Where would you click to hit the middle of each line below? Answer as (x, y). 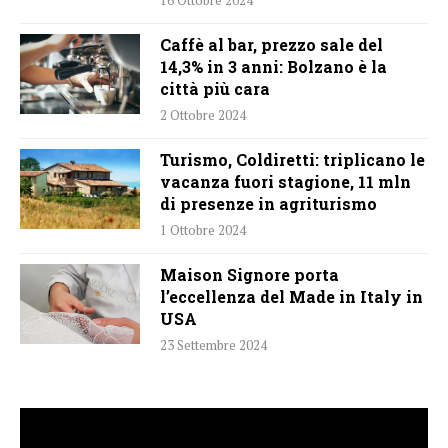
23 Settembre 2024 (213, 344)
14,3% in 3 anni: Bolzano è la (273, 66)
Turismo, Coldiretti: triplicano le (292, 159)
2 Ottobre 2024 (203, 114)
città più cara (215, 88)
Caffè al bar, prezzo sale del (271, 44)
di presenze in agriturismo (268, 203)
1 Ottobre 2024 (203, 229)
